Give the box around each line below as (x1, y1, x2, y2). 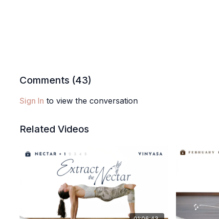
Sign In (20, 96, 44, 106)
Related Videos (20, 123, 89, 135)
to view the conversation (44, 96, 138, 106)
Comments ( (20, 74, 76, 86)
